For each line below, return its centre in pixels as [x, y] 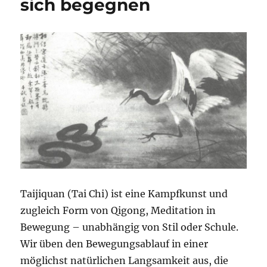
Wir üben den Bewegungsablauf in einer [114, 243]
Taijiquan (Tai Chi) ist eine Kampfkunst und [124, 193]
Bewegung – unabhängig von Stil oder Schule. [130, 227]
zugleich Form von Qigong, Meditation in [118, 210]
